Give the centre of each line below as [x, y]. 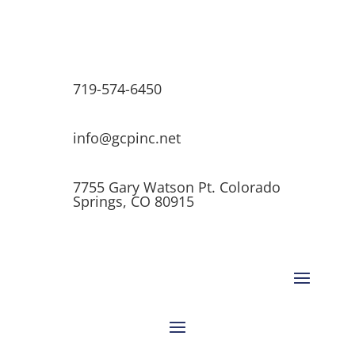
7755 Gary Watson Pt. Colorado [176, 187]
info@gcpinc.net [126, 138]
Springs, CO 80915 [133, 201]
